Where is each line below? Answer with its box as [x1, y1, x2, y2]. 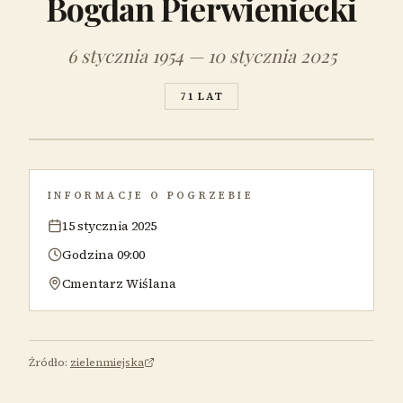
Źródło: [29, 355, 67, 370]
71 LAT [179, 89, 224, 103]
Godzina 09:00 [62, 246, 145, 264]
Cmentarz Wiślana [62, 274, 176, 292]
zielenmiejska [70, 355, 144, 370]
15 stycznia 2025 [62, 217, 157, 235]
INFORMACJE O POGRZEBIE [48, 188, 254, 202]
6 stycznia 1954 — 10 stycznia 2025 [67, 43, 336, 67]
